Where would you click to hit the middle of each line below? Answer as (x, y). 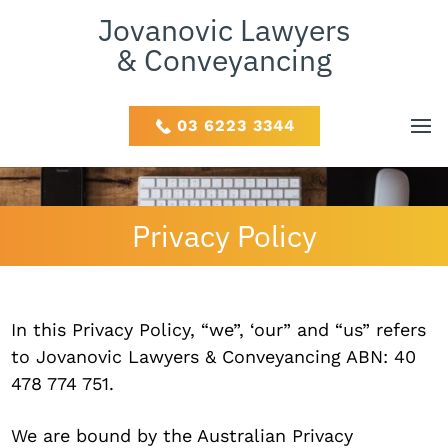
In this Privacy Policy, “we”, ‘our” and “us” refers (219, 329)
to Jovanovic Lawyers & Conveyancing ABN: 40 (214, 356)
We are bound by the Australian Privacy (182, 435)
